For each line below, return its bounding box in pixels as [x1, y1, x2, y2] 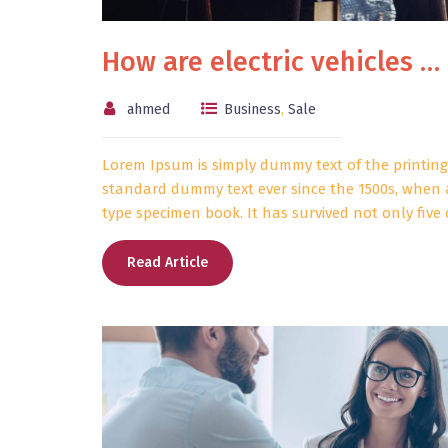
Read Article [127, 254, 208, 272]
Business [224, 101, 281, 119]
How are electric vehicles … [102, 46, 440, 79]
